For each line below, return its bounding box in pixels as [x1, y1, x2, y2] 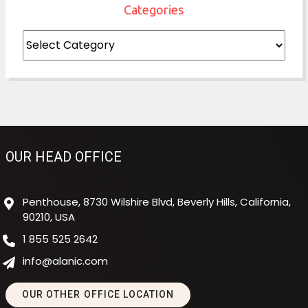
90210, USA [23, 209, 75, 224]
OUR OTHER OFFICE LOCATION [22, 289, 175, 300]
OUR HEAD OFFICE [5, 148, 122, 165]
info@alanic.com [23, 253, 108, 268]
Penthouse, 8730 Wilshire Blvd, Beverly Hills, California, [23, 194, 291, 209]
